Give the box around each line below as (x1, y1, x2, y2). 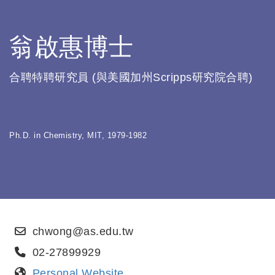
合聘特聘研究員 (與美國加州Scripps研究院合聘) (9, 71, 253, 83)
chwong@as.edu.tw (32, 225, 134, 238)
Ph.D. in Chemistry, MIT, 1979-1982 (9, 130, 147, 140)
